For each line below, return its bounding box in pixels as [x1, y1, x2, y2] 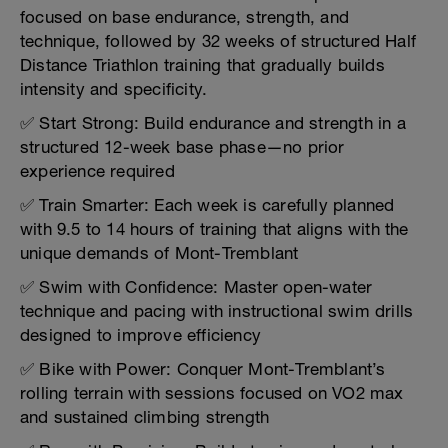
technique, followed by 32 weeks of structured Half [20, 31, 417, 51]
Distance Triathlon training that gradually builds [20, 55, 385, 75]
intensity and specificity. [20, 79, 208, 99]
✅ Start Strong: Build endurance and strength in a [20, 113, 406, 133]
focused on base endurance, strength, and [20, 7, 350, 27]
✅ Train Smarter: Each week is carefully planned [20, 195, 395, 215]
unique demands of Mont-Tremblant [20, 243, 299, 263]
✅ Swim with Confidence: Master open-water [20, 277, 373, 297]
